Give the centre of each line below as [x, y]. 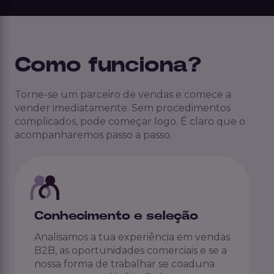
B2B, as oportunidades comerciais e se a [131, 250]
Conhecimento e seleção [116, 216]
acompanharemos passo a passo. [93, 135]
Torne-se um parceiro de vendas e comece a [123, 95]
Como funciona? [108, 65]
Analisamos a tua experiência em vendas [132, 237]
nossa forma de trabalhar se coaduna [124, 264]
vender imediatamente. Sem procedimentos [123, 108]
